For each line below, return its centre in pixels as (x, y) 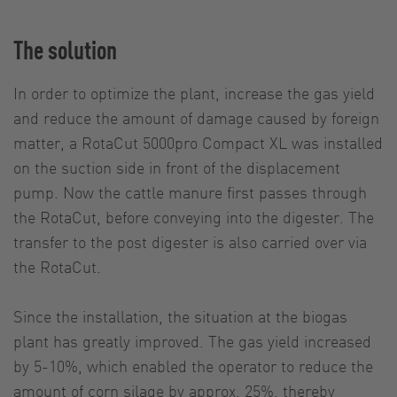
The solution (65, 49)
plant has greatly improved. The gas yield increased (192, 340)
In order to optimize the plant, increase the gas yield (194, 92)
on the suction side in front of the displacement (177, 167)
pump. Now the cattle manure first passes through (190, 191)
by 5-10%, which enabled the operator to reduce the (193, 365)
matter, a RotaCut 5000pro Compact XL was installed (198, 142)
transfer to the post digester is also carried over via (190, 241)
